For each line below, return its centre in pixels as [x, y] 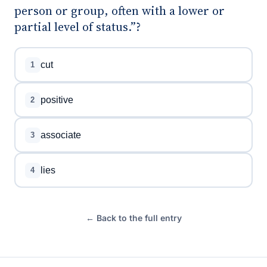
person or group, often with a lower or [119, 11]
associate [60, 135]
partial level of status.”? [77, 27]
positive [57, 100]
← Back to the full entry [133, 218]
